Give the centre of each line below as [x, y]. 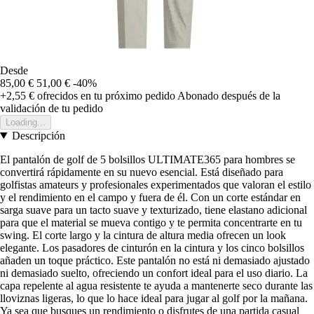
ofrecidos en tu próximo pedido [105, 95]
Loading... [26, 122]
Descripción [38, 135]
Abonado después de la [229, 95]
